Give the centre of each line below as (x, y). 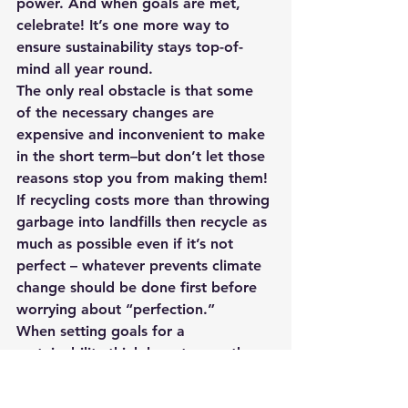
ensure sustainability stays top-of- (130, 47)
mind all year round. (87, 69)
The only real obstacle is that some (137, 91)
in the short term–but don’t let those (143, 156)
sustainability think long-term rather (140, 353)
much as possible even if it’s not (127, 244)
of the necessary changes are (117, 112)
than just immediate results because (140, 375)
